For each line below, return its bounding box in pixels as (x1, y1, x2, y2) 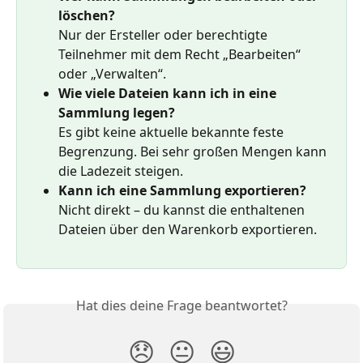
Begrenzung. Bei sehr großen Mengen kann (58, 143, 330, 161)
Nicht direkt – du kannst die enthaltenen (58, 201, 308, 220)
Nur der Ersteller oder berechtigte (58, 26, 271, 45)
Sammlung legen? (58, 104, 175, 122)
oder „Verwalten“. (58, 65, 166, 83)
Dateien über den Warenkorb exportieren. (58, 220, 317, 239)
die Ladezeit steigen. (58, 162, 183, 181)
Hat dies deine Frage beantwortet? (75, 297, 288, 315)
